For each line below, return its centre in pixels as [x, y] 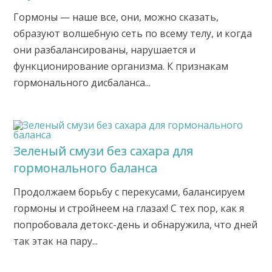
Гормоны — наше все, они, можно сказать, [116, 17]
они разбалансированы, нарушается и [105, 50]
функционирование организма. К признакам [121, 66]
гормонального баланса [86, 168]
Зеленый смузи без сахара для [104, 151]
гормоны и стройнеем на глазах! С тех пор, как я [129, 209]
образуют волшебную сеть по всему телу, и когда [133, 34]
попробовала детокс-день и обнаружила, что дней [136, 225]
